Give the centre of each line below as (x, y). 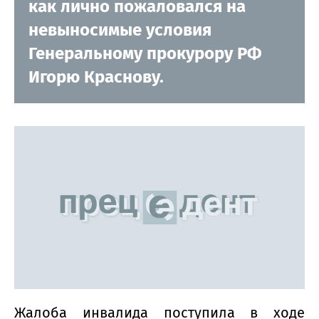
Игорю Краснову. (100, 77)
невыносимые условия (120, 30)
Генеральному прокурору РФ (145, 53)
